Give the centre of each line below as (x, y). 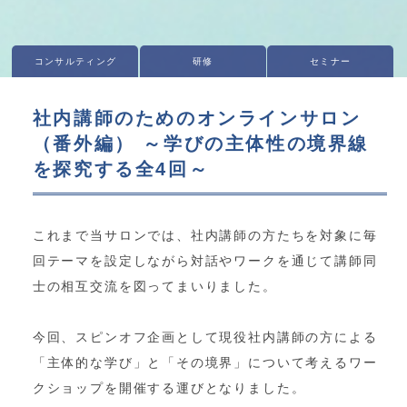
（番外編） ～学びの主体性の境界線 (201, 143)
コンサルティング (75, 61)
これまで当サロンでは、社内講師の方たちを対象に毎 (205, 235)
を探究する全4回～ (121, 169)
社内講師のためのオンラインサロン (197, 118)
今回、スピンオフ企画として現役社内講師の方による (205, 337)
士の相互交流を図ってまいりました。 (154, 286)
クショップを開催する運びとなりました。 (169, 387)
